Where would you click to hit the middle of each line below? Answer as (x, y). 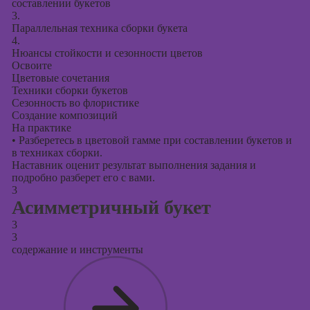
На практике (41, 128)
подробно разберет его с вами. (83, 177)
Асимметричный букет (111, 207)
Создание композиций (64, 115)
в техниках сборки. (57, 153)
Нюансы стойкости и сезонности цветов (107, 53)
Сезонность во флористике (75, 103)
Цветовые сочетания (60, 78)
